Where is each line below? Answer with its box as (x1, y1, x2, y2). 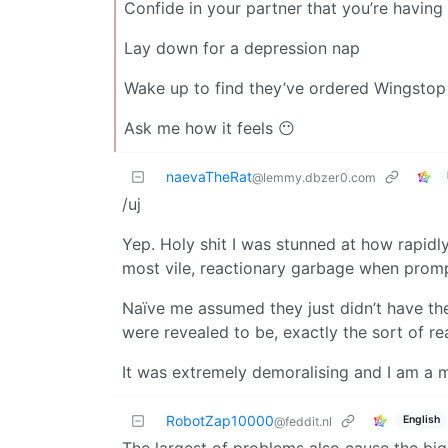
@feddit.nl (274, 413, 332, 429)
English (402, 413, 440, 427)
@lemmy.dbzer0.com (252, 169, 376, 185)
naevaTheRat (166, 167, 252, 185)
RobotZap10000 (166, 411, 274, 429)
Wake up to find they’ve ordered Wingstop (124, 77, 446, 98)
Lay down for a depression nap (124, 37, 360, 58)
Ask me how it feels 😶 (124, 117, 295, 138)
